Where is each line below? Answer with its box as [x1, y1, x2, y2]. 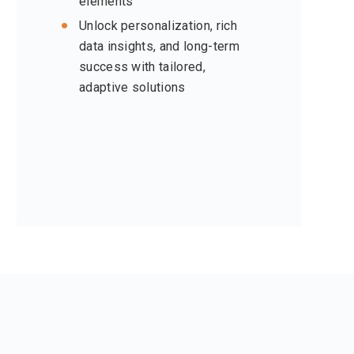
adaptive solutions [78, 80, 186, 96]
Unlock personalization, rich [78, 18, 237, 34]
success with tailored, [78, 59, 205, 75]
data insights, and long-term [78, 39, 239, 55]
